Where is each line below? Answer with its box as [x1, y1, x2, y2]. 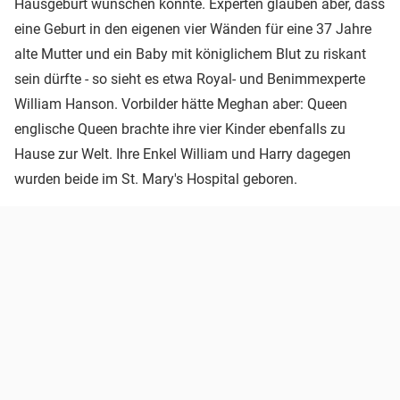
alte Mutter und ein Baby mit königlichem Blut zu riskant [14, 45, 366, 62]
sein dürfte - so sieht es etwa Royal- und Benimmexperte [14, 70, 365, 87]
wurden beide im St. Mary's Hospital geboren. [14, 170, 297, 187]
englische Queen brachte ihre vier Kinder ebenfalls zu [14, 120, 346, 137]
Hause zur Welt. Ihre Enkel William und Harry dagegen [14, 145, 351, 162]
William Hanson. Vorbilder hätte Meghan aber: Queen [14, 95, 347, 112]
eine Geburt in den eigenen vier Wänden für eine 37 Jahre [14, 20, 371, 37]
